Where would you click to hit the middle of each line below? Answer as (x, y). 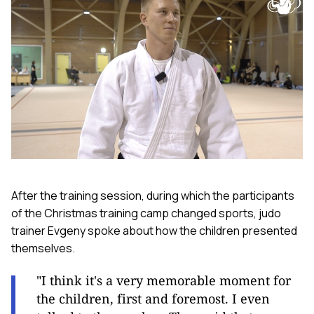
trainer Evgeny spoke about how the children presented (154, 231)
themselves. (43, 248)
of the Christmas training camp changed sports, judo (146, 213)
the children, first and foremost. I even (153, 299)
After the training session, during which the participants (153, 196)
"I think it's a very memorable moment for (164, 281)
